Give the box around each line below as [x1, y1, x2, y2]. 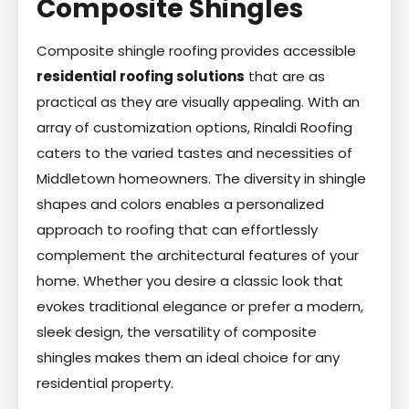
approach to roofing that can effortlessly [37, 219, 318, 239]
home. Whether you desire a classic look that [37, 270, 343, 290]
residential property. [37, 372, 173, 393]
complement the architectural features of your [37, 245, 359, 265]
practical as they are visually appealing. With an [37, 91, 360, 111]
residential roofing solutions [37, 66, 245, 86]
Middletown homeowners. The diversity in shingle [37, 168, 366, 188]
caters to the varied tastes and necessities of [37, 142, 352, 163]
